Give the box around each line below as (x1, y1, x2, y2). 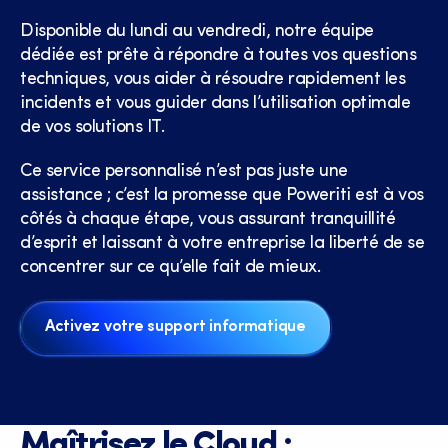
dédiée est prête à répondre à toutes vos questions (20, 45, 416, 65)
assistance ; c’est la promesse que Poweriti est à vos (20, 185, 424, 205)
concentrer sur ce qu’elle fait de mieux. (20, 257, 320, 277)
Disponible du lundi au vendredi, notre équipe (20, 21, 374, 41)
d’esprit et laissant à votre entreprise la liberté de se (20, 233, 424, 253)
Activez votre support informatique (45, 318, 306, 335)
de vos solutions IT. (20, 117, 164, 137)
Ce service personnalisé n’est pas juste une (20, 161, 348, 181)
